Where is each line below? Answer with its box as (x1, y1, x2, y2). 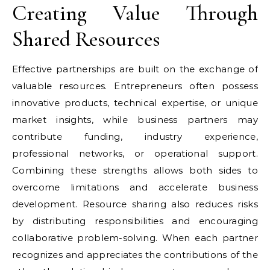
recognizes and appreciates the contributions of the (12, 249, 258, 260)
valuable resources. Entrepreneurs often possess (12, 80, 258, 92)
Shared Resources (12, 26, 160, 52)
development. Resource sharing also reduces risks (12, 198, 258, 210)
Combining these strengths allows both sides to (12, 165, 258, 176)
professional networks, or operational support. (12, 148, 258, 159)
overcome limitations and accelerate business (12, 181, 258, 193)
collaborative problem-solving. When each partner (12, 232, 258, 243)
